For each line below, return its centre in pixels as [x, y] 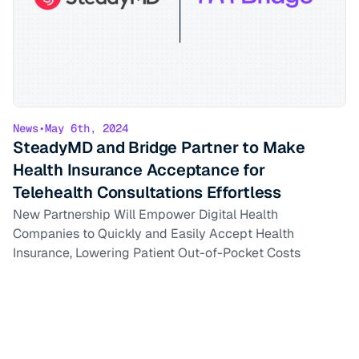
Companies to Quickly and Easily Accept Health [153, 233]
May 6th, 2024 [87, 128]
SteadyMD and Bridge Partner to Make [159, 147]
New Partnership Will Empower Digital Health [145, 214]
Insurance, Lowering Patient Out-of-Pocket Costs [157, 252]
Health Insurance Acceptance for [139, 169]
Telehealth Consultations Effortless [147, 192]
